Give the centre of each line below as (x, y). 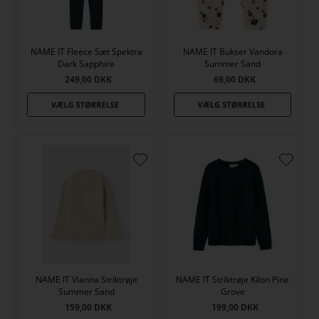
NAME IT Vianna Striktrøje (86, 279)
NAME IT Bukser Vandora (232, 52)
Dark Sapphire (87, 64)
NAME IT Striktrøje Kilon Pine (233, 279)
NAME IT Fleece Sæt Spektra (86, 52)
